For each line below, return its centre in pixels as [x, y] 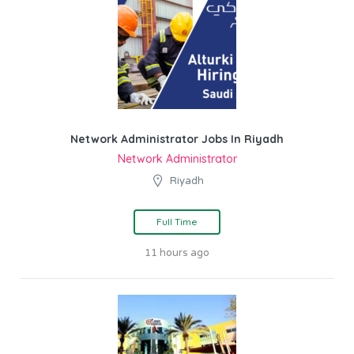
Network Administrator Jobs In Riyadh [177, 139]
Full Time [177, 221]
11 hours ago [177, 252]
